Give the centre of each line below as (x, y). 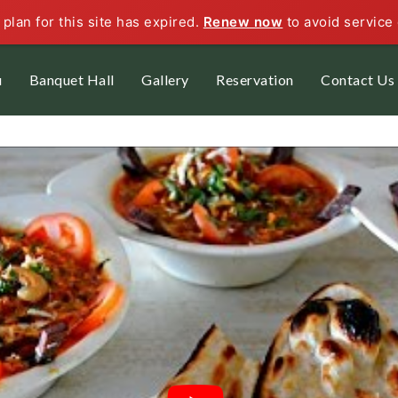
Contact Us (358, 80)
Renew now (243, 22)
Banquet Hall (72, 80)
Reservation (255, 80)
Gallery (165, 80)
